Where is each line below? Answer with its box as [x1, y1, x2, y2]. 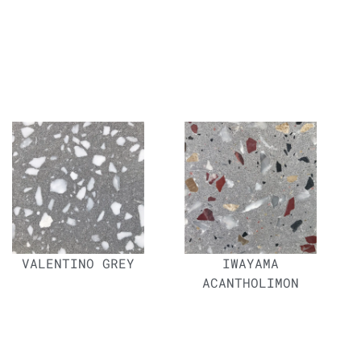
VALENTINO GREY [22, 255, 135, 272]
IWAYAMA [222, 255, 279, 272]
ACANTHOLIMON [202, 274, 299, 292]
